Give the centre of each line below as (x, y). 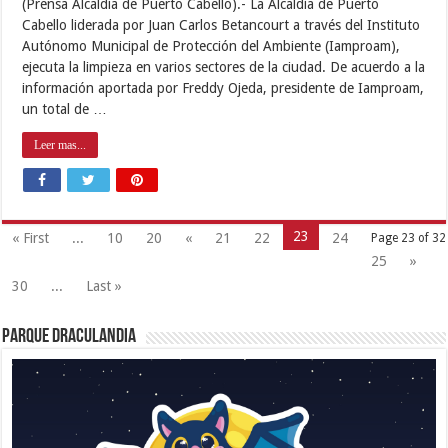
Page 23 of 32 (408, 237)
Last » (104, 285)
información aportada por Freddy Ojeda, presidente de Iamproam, (223, 87)
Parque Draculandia (69, 336)
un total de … (65, 108)
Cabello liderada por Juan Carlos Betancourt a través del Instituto (221, 24)
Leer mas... (60, 144)
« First (31, 237)
